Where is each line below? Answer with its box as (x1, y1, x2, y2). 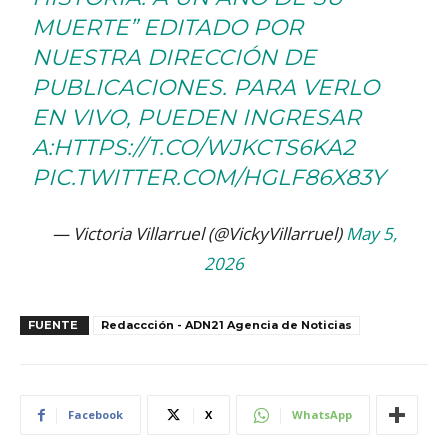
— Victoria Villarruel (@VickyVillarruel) (51, 222, 346, 246)
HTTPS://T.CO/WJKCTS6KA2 (53, 134, 355, 162)
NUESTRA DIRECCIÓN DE (32, 44, 317, 72)
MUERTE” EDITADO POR (32, 14, 304, 42)
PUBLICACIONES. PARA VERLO (32, 74, 380, 102)
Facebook (68, 407, 123, 423)
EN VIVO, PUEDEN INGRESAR (32, 104, 362, 132)
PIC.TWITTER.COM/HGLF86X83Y (32, 164, 386, 192)
